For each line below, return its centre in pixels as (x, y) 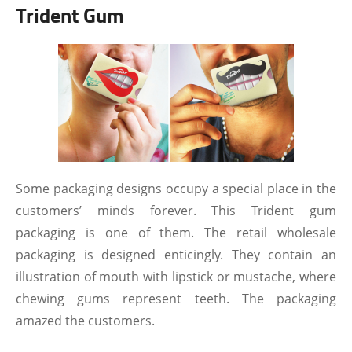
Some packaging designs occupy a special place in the (176, 189)
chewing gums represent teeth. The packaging (176, 299)
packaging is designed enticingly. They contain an (176, 255)
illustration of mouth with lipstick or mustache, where (176, 277)
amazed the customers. (85, 321)
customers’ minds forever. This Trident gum (176, 211)
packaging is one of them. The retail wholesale (176, 233)
